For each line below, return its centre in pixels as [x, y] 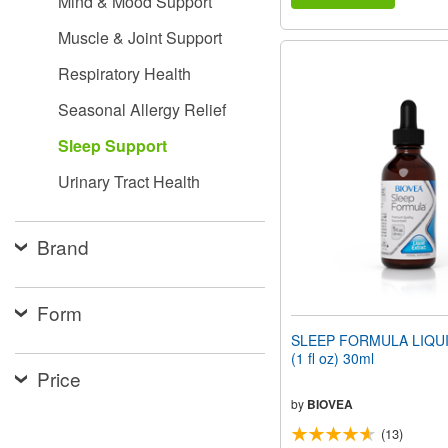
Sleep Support [112, 145]
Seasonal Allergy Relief [142, 109]
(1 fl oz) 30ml [332, 358]
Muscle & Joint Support [140, 37]
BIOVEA [330, 404]
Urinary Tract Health [129, 181]
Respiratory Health [124, 73]
